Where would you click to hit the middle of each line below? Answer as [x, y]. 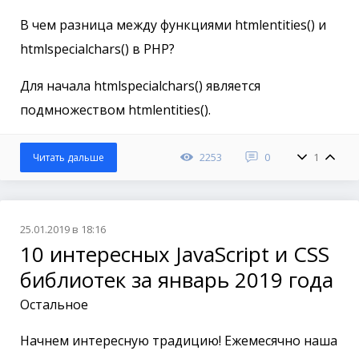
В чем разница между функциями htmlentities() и [173, 25]
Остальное [54, 305]
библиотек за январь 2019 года [177, 280]
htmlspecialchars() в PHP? [97, 49]
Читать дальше [69, 158]
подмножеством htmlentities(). [115, 110]
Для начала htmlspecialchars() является [140, 86]
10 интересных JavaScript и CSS [175, 254]
